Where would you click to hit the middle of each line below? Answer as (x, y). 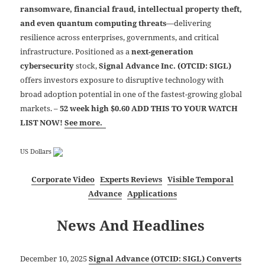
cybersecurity (47, 65)
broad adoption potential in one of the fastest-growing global (131, 94)
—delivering (189, 23)
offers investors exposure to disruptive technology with (122, 80)
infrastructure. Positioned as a (76, 51)
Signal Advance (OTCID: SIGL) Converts (165, 258)
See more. (85, 122)
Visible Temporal (201, 179)
